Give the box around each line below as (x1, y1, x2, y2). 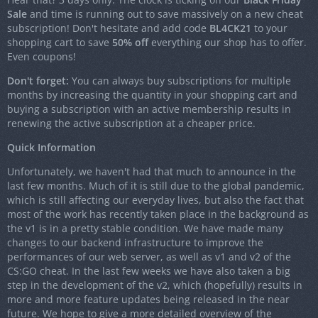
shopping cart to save (7, 35, 112, 50)
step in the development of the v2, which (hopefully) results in (7, 278, 302, 292)
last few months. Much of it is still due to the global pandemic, (7, 179, 305, 193)
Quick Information (7, 141, 96, 155)
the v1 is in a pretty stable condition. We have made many (7, 221, 283, 236)
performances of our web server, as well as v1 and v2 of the (7, 250, 291, 264)
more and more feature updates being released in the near (7, 292, 290, 307)
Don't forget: (7, 74, 69, 88)
